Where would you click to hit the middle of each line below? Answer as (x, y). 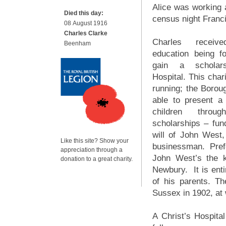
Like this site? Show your (95, 141)
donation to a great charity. (97, 159)
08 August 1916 (86, 23)
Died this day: (84, 13)
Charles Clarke (86, 33)
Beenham (77, 43)
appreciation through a (92, 150)
